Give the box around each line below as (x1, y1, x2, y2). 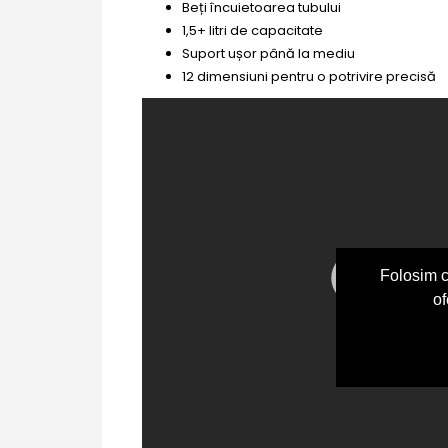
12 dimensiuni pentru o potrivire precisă (182, 66, 436, 86)
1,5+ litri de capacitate (182, 20, 323, 40)
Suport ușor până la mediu (182, 43, 355, 63)
